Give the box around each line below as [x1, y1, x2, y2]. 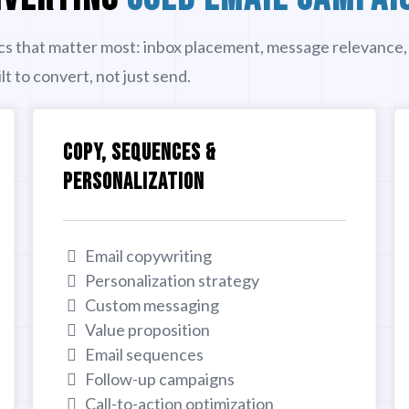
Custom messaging [84, 294, 219, 315]
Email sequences [84, 343, 204, 364]
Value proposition [84, 319, 210, 340]
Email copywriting [84, 245, 212, 266]
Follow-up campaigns [84, 368, 235, 389]
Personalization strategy [84, 269, 259, 290]
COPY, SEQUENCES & [62, 138, 216, 167]
